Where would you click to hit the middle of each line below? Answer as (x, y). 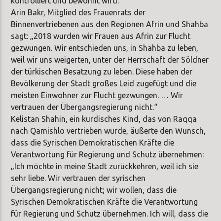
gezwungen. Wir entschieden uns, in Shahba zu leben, (105, 48)
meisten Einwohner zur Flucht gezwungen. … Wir (97, 95)
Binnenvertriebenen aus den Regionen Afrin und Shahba (110, 24)
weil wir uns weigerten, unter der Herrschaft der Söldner (110, 60)
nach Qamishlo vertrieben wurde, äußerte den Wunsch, (109, 131)
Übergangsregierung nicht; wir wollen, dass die (94, 190)
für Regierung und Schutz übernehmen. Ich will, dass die (110, 214)
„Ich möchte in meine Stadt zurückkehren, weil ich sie (105, 166)
